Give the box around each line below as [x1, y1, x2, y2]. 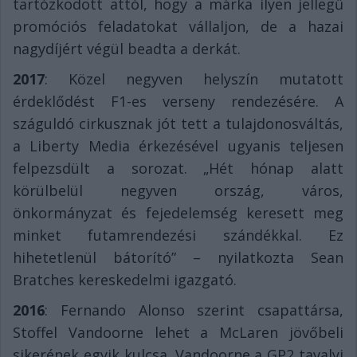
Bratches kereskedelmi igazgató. [13, 270, 237, 290]
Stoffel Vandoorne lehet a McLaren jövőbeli [13, 323, 343, 343]
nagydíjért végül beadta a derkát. [13, 39, 241, 59]
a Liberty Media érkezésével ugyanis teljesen [13, 136, 343, 156]
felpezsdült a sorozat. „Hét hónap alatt [13, 159, 343, 178]
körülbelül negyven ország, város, [13, 181, 343, 201]
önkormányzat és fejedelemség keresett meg [13, 203, 343, 223]
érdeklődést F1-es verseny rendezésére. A [13, 92, 343, 112]
